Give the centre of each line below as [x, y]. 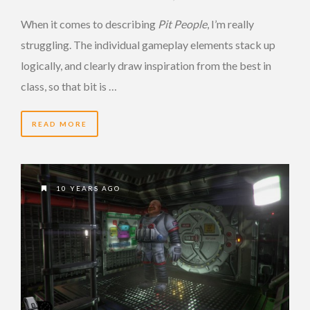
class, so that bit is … [69, 86]
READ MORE [60, 124]
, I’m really [230, 24]
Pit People [182, 24]
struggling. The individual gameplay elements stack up [148, 44]
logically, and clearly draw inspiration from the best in [146, 65]
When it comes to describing [89, 24]
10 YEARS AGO [87, 188]
